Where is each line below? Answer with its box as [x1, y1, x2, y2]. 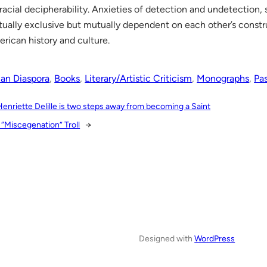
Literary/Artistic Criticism [85, 72, 193, 84]
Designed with [139, 233, 195, 244]
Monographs [197, 72, 250, 84]
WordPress [194, 233, 235, 244]
